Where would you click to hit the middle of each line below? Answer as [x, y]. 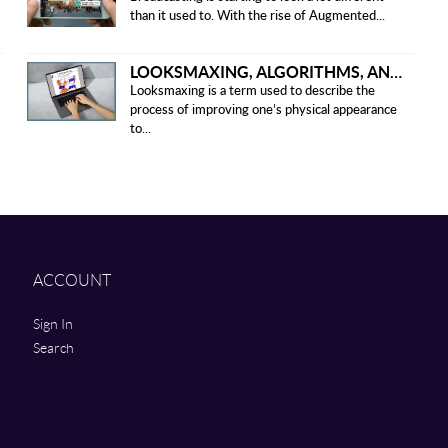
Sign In [52, 324]
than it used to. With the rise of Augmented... [257, 16]
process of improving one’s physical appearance [263, 110]
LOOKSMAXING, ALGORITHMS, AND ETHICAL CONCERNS [395, 71]
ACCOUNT [71, 280]
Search [53, 348]
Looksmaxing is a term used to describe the [252, 91]
